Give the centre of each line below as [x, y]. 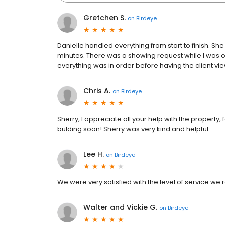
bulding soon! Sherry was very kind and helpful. [134, 129]
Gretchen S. [104, 18]
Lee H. [94, 154]
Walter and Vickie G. [120, 207]
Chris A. [97, 91]
